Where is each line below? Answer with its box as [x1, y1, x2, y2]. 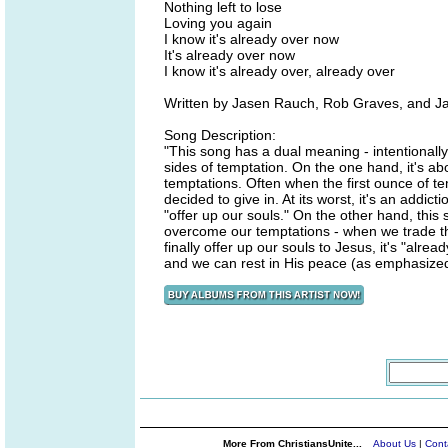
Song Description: [164, 127, 276, 143]
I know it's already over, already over [164, 63, 395, 79]
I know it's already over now [164, 31, 339, 47]
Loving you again [164, 15, 272, 31]
